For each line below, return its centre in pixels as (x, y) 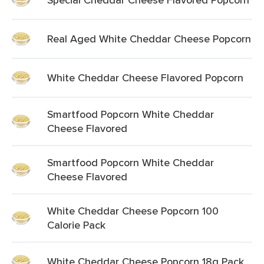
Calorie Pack (76, 225)
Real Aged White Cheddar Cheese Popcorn (149, 39)
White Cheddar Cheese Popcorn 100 (133, 211)
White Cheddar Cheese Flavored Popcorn (145, 77)
